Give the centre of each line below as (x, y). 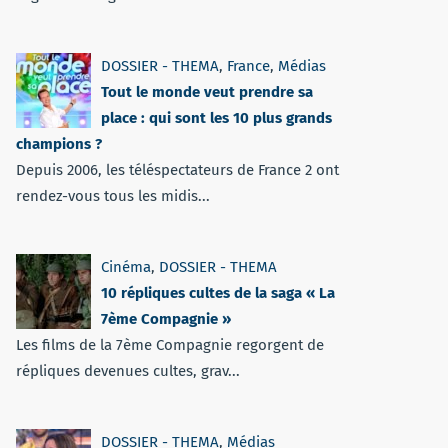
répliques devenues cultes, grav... (128, 371)
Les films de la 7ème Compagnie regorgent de (170, 345)
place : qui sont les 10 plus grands (216, 118)
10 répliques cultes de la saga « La (218, 293)
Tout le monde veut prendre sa (207, 92)
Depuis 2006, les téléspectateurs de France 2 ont (177, 170)
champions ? (59, 144)
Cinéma (126, 267)
